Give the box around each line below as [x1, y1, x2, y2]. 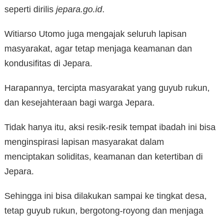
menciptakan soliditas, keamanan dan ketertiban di [4, 152, 203, 162]
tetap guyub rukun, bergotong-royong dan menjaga [4, 206, 203, 216]
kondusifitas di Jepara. [4, 58, 92, 69]
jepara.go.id [56, 4, 102, 15]
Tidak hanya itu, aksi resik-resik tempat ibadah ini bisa [4, 122, 216, 133]
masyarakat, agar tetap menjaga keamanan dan [4, 44, 192, 54]
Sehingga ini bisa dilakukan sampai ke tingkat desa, [4, 191, 207, 201]
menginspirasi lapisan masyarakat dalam [4, 137, 164, 147]
